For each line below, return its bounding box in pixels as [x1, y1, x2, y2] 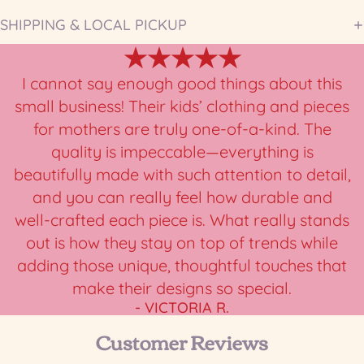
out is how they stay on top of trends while [26, 232, 338, 253]
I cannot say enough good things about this [22, 72, 342, 93]
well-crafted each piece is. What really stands [15, 209, 349, 230]
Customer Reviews [96, 323, 268, 359]
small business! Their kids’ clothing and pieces [15, 95, 349, 116]
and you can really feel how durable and [32, 186, 332, 207]
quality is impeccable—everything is [50, 141, 314, 162]
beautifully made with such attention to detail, [13, 163, 351, 184]
